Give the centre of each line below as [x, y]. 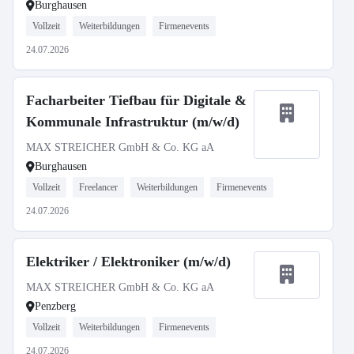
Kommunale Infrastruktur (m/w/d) [133, 122]
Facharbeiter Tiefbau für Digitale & [136, 100]
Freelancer [98, 187]
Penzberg [55, 306]
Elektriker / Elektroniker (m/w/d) [128, 262]
